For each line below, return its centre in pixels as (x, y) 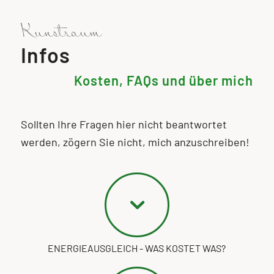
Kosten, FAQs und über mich (164, 80)
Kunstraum (61, 34)
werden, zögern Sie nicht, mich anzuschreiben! (135, 142)
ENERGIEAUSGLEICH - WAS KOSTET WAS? (137, 248)
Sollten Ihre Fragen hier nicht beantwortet (124, 124)
